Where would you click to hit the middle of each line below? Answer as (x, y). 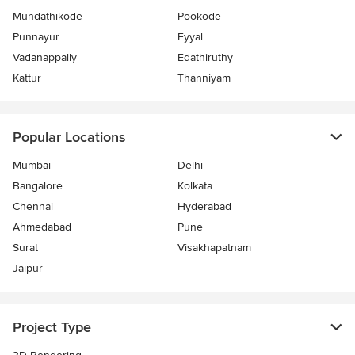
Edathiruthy (205, 58)
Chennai (33, 207)
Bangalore (38, 186)
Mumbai (32, 166)
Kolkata (195, 186)
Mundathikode (48, 17)
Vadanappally (45, 58)
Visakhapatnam (214, 248)
